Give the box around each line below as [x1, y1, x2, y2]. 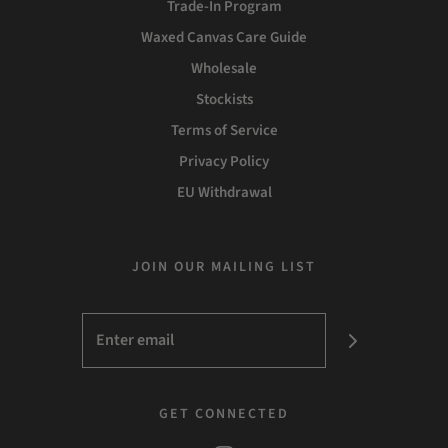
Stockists [195, 89, 253, 111]
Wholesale [191, 58, 257, 80]
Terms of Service [170, 120, 278, 142]
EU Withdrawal [176, 182, 272, 204]
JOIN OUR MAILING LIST [132, 257, 316, 278]
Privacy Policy [179, 151, 269, 173]
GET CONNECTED [159, 404, 289, 425]
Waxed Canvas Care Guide [141, 27, 307, 49]
